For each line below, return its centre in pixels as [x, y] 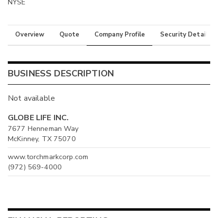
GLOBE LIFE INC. [38, 118]
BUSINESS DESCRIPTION [61, 74]
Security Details [185, 35]
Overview [30, 35]
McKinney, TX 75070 [42, 139]
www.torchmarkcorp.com [48, 156]
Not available [31, 99]
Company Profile [120, 35]
